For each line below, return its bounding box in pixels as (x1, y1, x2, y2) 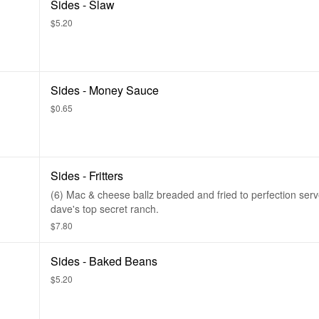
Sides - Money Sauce (51, 82, 159, 98)
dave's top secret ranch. (51, 202, 159, 216)
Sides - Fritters (51, 167, 123, 184)
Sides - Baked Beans (51, 253, 157, 269)
